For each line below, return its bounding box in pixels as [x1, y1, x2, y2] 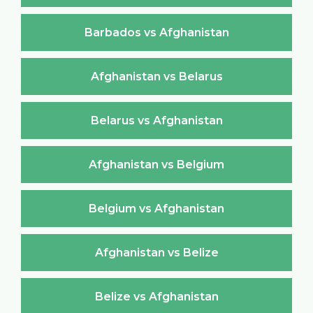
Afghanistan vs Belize [94, 245, 219, 259]
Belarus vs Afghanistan [90, 113, 223, 127]
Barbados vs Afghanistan [84, 25, 229, 39]
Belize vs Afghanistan [94, 289, 219, 303]
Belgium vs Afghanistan [89, 201, 224, 215]
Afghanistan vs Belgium [89, 157, 224, 171]
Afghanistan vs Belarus [90, 69, 223, 83]
